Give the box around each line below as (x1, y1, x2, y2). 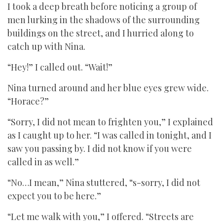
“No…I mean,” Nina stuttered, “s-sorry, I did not (7, 177, 200, 188)
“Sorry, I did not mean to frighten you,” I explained (7, 116, 213, 128)
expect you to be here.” (7, 190, 101, 202)
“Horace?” (7, 95, 49, 107)
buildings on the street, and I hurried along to (7, 27, 194, 39)
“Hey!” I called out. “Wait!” (7, 61, 112, 73)
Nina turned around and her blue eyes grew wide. (7, 82, 209, 94)
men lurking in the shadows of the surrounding (7, 14, 200, 26)
